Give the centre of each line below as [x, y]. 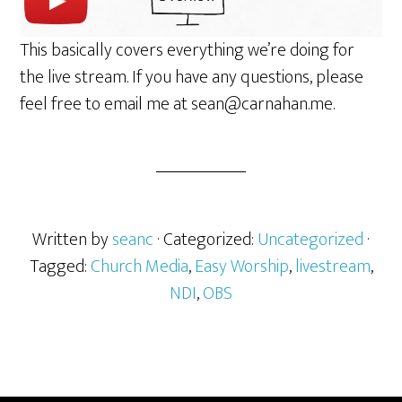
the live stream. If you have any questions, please [192, 77]
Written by [72, 240]
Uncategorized [310, 240]
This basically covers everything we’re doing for [188, 50]
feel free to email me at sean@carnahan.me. [178, 104]
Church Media [139, 267]
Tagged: [60, 267]
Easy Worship [241, 267]
